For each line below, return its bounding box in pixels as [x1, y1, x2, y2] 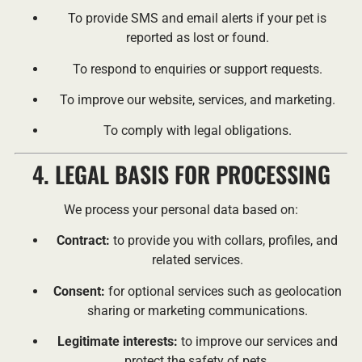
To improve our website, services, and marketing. [59, 91, 335, 107]
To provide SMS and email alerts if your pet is [68, 11, 326, 27]
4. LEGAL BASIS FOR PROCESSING [32, 157, 330, 191]
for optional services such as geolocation [104, 283, 342, 299]
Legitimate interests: [57, 333, 178, 349]
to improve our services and [177, 333, 338, 349]
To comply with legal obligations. [103, 123, 292, 139]
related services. [151, 252, 243, 268]
